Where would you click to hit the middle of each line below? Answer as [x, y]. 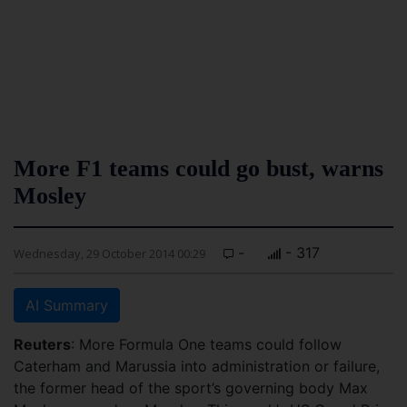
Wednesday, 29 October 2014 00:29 [109, 253]
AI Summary [67, 305]
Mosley [50, 196]
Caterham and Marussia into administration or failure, [197, 366]
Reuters [42, 344]
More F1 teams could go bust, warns [199, 169]
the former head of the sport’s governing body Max [191, 388]
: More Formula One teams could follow [206, 344]
